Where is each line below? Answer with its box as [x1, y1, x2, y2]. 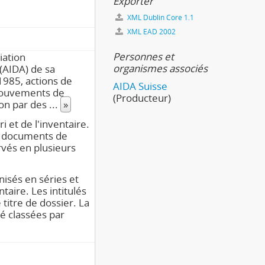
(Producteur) [113, 91, 171, 105]
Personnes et [113, 50, 174, 63]
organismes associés [113, 62, 208, 75]
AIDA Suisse [113, 79, 167, 93]
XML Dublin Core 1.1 [125, 12, 194, 22]
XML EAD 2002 [125, 27, 176, 37]
